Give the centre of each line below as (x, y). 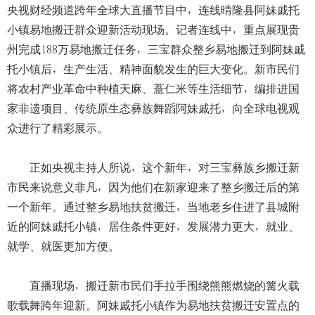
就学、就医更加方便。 (63, 246)
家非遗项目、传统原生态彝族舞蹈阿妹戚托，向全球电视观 (153, 108)
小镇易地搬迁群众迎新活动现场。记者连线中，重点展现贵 (153, 30)
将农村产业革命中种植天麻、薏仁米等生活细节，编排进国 (153, 89)
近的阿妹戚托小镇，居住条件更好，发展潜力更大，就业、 (153, 226)
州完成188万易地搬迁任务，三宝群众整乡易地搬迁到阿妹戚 (156, 49)
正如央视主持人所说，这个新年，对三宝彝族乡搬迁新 (153, 167)
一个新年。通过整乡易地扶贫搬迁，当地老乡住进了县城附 (153, 207)
